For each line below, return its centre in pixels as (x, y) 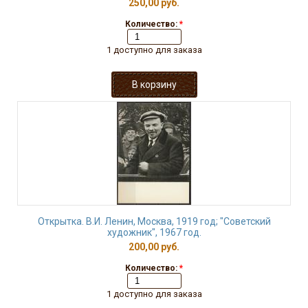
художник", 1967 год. (154, 232)
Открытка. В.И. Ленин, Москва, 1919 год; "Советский (154, 221)
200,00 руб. (154, 247)
